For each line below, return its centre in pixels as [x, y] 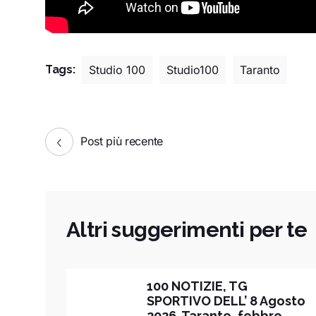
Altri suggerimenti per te [187, 229]
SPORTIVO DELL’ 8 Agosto [226, 300]
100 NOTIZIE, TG [197, 286]
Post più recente [122, 141]
